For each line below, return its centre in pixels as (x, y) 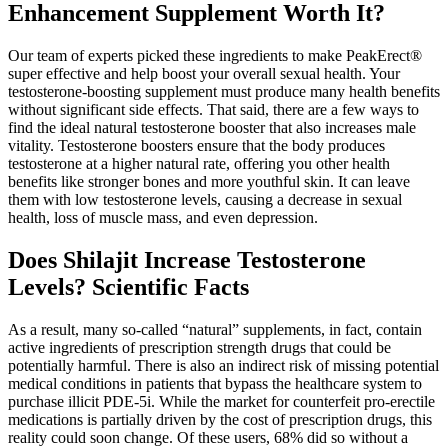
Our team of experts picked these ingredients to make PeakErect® (215, 55)
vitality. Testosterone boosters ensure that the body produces (196, 145)
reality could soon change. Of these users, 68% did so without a (208, 437)
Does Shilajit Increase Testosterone (187, 259)
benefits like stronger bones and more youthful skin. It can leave (209, 181)
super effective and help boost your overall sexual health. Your (204, 73)
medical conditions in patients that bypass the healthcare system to (215, 383)
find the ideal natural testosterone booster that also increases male (212, 127)
